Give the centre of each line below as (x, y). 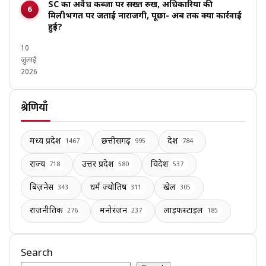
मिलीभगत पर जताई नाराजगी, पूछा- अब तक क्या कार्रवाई (145, 16)
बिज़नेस (42, 188)
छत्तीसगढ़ (116, 141)
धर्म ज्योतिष (108, 188)
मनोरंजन (113, 211)
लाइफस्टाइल (183, 211)
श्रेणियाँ (34, 108)
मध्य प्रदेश (45, 141)
